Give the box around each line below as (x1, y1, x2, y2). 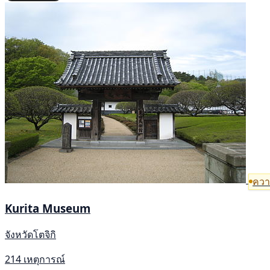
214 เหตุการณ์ (5, 253, 65, 266)
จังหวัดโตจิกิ (5, 228, 56, 242)
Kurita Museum (5, 201, 90, 216)
